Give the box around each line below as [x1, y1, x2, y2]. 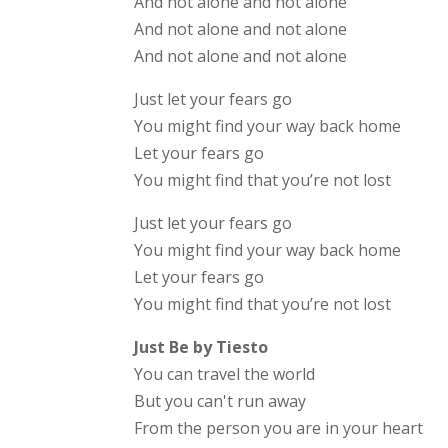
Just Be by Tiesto [134, 336, 269, 359]
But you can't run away [134, 390, 307, 413]
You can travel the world [134, 363, 316, 386]
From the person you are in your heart [134, 417, 424, 440]
